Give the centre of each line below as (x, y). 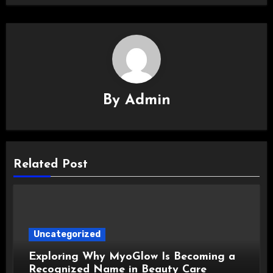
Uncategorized (67, 235)
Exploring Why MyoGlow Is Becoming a (132, 257)
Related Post (51, 165)
